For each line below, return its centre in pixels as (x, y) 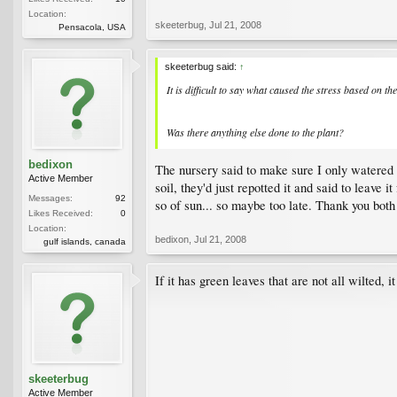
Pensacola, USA (92, 27)
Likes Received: (61, 213)
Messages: (51, 198)
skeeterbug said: (202, 66)
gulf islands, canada (85, 241)
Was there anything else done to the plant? (255, 132)
